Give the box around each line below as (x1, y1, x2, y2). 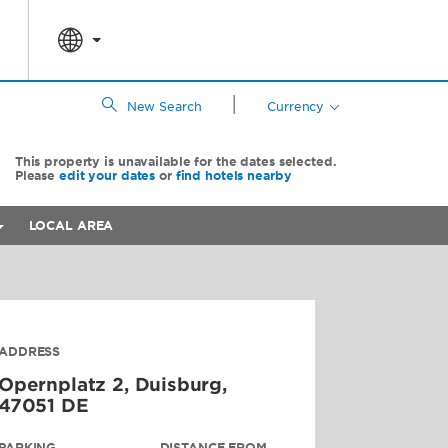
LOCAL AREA (28, 218, 114, 233)
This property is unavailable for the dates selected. (14, 154, 337, 169)
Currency (267, 99, 325, 114)
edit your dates (58, 168, 156, 183)
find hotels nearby (175, 168, 292, 183)
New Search (126, 99, 202, 114)
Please (14, 168, 59, 183)
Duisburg (134, 374, 223, 395)
